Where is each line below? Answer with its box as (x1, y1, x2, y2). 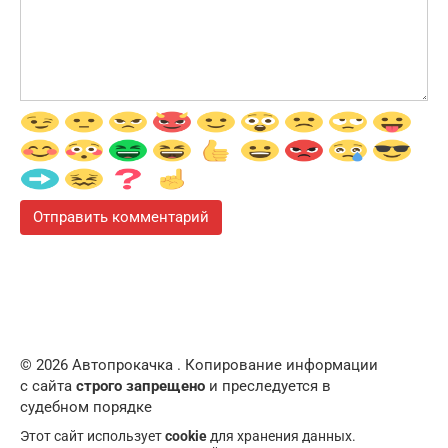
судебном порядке (20, 398, 152, 417)
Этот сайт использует (20, 428, 165, 445)
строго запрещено (76, 377, 205, 396)
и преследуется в (205, 377, 331, 396)
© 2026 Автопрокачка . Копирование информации (20, 356, 378, 375)
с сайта (20, 377, 76, 396)
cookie (165, 428, 207, 445)
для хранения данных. (207, 428, 356, 445)
